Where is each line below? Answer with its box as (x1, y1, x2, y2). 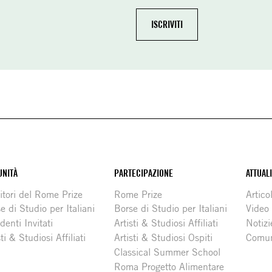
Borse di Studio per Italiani (114, 203, 227, 215)
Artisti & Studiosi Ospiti (114, 231, 212, 243)
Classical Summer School (114, 246, 220, 258)
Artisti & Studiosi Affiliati (114, 217, 218, 229)
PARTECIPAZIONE (114, 167, 173, 179)
